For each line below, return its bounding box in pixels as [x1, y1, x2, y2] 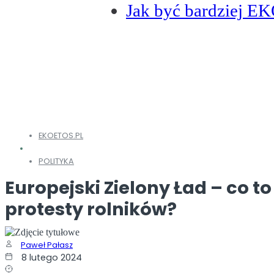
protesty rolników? [5, 196, 177, 221]
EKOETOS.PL [39, 130, 83, 141]
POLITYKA [39, 155, 74, 166]
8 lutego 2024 [21, 251, 82, 264]
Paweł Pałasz [21, 239, 73, 250]
